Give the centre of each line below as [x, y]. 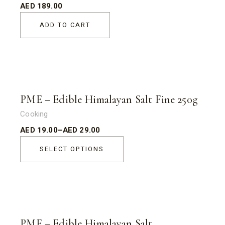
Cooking [34, 114]
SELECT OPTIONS [72, 149]
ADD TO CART [65, 25]
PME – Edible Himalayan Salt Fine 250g [109, 99]
